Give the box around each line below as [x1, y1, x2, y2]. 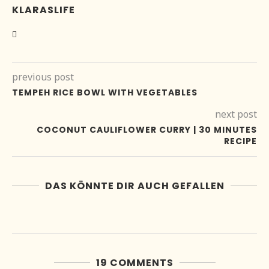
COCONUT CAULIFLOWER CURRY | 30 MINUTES [37, 124, 257, 136]
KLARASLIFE [12, 3, 75, 17]
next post [215, 107, 257, 121]
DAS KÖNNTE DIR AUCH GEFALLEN [44, 179, 225, 193]
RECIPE [224, 135, 257, 148]
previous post [12, 70, 74, 84]
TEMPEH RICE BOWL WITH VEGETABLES [12, 86, 198, 99]
